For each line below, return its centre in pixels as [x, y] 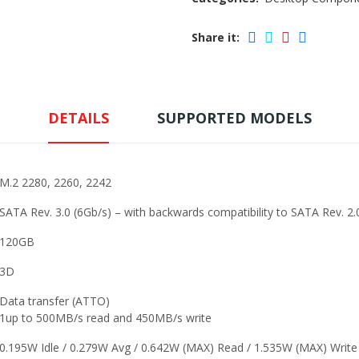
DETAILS [78, 118]
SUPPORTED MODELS [234, 118]
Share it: [216, 37]
